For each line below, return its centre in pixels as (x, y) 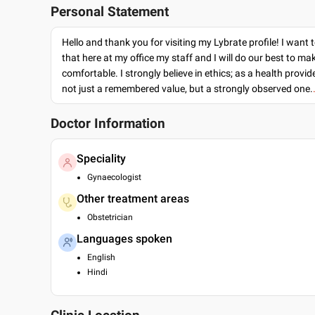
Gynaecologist (114, 177)
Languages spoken (124, 239)
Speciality (101, 159)
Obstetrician (110, 217)
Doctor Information (108, 124)
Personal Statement (110, 12)
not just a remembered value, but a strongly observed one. (187, 89)
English (101, 257)
